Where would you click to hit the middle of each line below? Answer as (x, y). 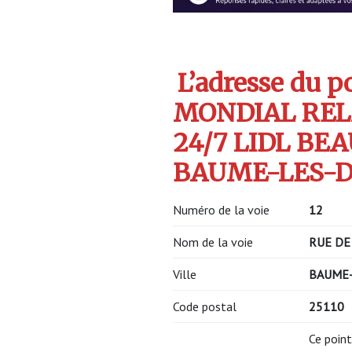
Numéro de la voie (221, 210)
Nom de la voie (213, 242)
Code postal (205, 307)
